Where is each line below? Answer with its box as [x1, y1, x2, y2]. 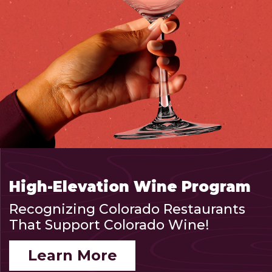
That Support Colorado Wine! [9, 216, 209, 233]
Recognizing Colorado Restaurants [9, 200, 245, 217]
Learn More [27, 246, 117, 264]
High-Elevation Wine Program [9, 177, 251, 195]
